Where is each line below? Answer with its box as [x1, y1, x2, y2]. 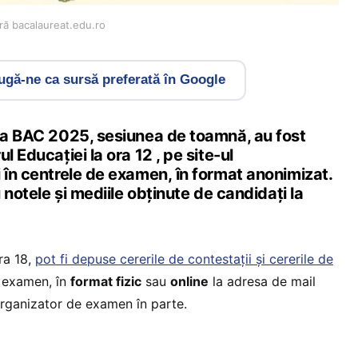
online [170, 272, 209, 289]
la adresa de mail [209, 272, 316, 289]
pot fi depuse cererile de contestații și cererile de [35, 250, 333, 267]
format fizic [70, 272, 141, 289]
